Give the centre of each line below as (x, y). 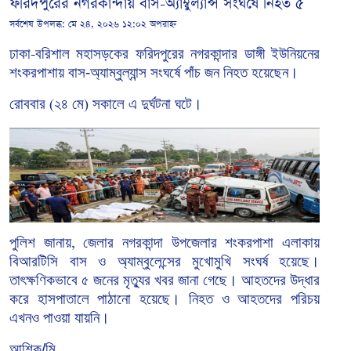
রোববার (27, 103)
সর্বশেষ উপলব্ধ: (39, 24)
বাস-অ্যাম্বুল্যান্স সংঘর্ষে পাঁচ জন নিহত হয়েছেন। (183, 72)
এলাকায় (301, 242)
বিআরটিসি (34, 261)
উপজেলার (194, 242)
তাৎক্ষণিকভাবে (43, 280)
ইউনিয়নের (296, 53)
